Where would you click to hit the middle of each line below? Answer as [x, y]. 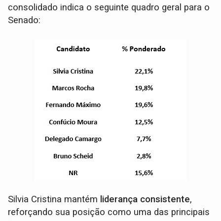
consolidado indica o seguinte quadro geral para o [109, 8]
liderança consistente [145, 200]
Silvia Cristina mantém [54, 200]
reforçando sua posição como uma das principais [109, 212]
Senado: [24, 20]
